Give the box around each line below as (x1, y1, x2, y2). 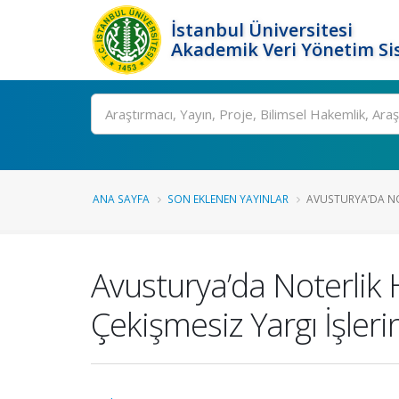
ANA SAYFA (93, 191, 150, 206)
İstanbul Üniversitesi (171, 18, 353, 42)
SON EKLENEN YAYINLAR (167, 191, 289, 206)
